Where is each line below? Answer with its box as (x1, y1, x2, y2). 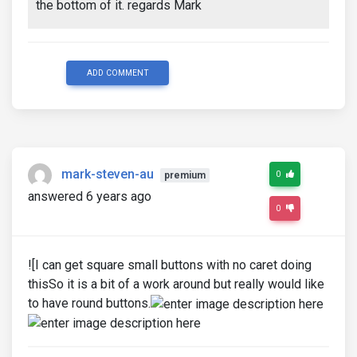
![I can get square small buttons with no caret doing (28, 257, 312, 273)
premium (163, 170, 206, 182)
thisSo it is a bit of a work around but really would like (28, 276, 324, 292)
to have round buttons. (28, 295, 151, 311)
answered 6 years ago (28, 188, 151, 204)
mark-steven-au (61, 167, 154, 182)
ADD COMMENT (86, 67, 149, 78)
